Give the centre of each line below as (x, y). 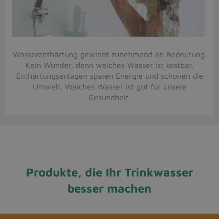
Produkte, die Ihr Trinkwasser (109, 172)
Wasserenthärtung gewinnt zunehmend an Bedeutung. (109, 55)
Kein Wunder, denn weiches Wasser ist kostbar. (109, 65)
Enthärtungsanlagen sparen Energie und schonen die (109, 76)
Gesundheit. (109, 98)
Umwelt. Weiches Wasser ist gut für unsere (109, 87)
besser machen (109, 188)
